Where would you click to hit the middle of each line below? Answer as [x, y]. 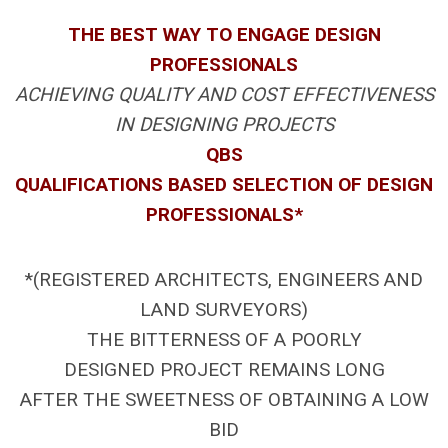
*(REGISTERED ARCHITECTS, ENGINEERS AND [224, 279]
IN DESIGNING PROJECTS [224, 124]
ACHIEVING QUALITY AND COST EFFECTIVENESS [224, 94]
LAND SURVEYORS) [224, 309]
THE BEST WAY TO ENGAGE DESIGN [224, 34]
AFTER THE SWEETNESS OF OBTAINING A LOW [224, 399]
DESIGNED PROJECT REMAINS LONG [224, 369]
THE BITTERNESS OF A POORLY [224, 339]
